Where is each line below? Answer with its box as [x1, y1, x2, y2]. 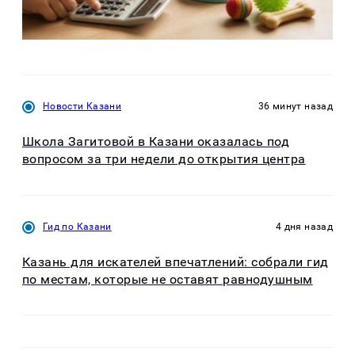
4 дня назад [276, 220, 333, 232]
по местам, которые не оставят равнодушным [22, 272, 313, 288]
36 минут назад [258, 101, 333, 113]
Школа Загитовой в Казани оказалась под [22, 134, 290, 150]
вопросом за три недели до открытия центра [22, 151, 306, 167]
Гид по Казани [43, 220, 112, 232]
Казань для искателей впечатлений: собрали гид [22, 254, 329, 270]
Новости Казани [43, 101, 122, 113]
